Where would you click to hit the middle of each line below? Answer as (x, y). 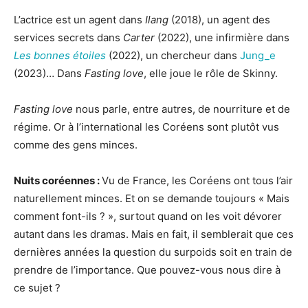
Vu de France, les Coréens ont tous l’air (197, 181)
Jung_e (258, 56)
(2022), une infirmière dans (222, 38)
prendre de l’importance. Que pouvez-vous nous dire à (147, 270)
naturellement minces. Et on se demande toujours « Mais (152, 199)
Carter (139, 38)
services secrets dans (68, 38)
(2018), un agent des (219, 20)
